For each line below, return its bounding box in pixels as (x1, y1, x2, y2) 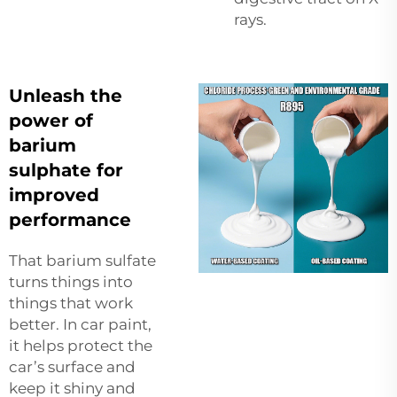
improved (9, 183, 99, 206)
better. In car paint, (9, 315, 152, 333)
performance (9, 208, 131, 230)
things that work (9, 293, 133, 312)
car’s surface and (9, 357, 136, 376)
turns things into (9, 272, 133, 291)
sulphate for (9, 159, 123, 181)
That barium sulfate (9, 251, 156, 269)
